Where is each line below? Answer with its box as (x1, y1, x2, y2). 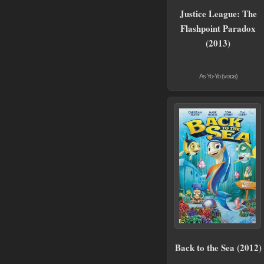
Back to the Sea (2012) (174, 240, 262, 254)
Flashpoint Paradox (180, 21, 256, 35)
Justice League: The (179, 6, 257, 20)
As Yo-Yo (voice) (199, 72, 237, 80)
